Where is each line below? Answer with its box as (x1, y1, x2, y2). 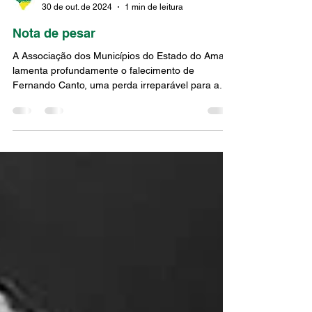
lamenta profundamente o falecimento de (13, 90, 194, 101)
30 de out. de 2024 (42, 26, 112, 37)
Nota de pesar (13, 51, 95, 65)
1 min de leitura (125, 26, 183, 37)
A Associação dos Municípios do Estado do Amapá (13, 75, 235, 86)
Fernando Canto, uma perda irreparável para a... (13, 104, 228, 116)
